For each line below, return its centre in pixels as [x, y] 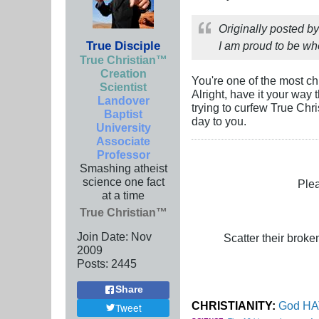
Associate [123, 141]
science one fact [123, 181]
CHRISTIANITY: [234, 305]
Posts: [93, 263]
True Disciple [123, 45]
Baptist [123, 114]
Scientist [123, 87]
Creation [123, 73]
